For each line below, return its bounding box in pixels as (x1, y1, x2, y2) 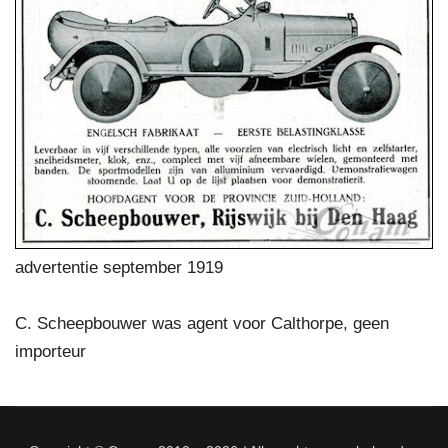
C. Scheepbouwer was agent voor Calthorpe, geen (15, 313, 389, 333)
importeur (15, 341, 86, 361)
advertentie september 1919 (15, 257, 223, 277)
